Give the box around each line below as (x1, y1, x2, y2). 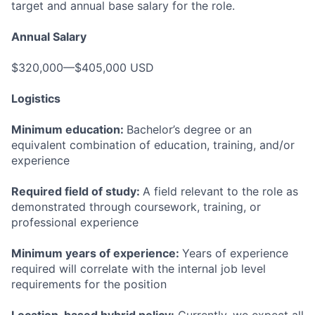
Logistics (11, 91, 60, 105)
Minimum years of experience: (11, 246, 182, 260)
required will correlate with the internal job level (11, 262, 266, 276)
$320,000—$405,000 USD (11, 60, 154, 75)
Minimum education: (11, 122, 127, 136)
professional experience (11, 215, 139, 229)
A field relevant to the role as (143, 184, 298, 198)
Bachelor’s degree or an (127, 122, 252, 136)
